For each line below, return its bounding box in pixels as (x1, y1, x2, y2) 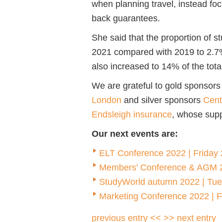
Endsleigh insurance (92, 109, 172, 120)
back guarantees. (92, 13, 160, 24)
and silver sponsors (121, 95, 203, 106)
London (92, 95, 121, 106)
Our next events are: (92, 128, 178, 139)
